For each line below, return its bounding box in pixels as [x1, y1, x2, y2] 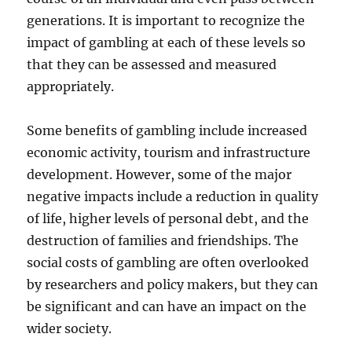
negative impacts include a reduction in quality [27, 188, 319, 204]
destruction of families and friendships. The [27, 232, 299, 248]
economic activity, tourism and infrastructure [27, 144, 311, 160]
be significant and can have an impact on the [27, 298, 307, 314]
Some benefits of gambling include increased [27, 122, 308, 138]
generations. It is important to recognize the [27, 12, 306, 28]
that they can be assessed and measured [27, 56, 277, 72]
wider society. [27, 320, 112, 336]
